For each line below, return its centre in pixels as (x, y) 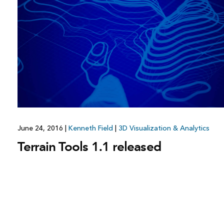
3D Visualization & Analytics (164, 128)
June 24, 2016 (41, 128)
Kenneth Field (90, 128)
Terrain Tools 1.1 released (89, 146)
